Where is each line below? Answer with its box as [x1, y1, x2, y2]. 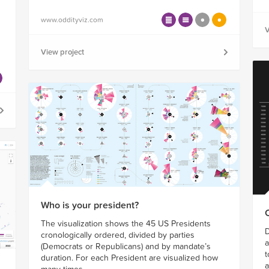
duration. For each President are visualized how [40, 252, 218, 263]
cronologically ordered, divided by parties [40, 229, 195, 240]
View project [40, 47, 84, 57]
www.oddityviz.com [40, 15, 103, 24]
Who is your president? [40, 199, 139, 211]
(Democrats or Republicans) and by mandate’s [40, 241, 211, 252]
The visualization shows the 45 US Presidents [40, 218, 211, 229]
